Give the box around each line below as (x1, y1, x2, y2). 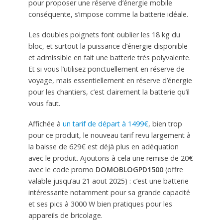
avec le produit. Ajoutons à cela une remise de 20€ (28, 153, 193, 163)
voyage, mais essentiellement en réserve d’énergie (28, 75, 192, 85)
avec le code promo (28, 164, 96, 174)
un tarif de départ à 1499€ (62, 118, 148, 128)
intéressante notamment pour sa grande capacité (28, 187, 190, 197)
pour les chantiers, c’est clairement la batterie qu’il (28, 87, 190, 97)
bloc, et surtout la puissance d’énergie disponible (28, 41, 188, 51)
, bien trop (148, 118, 182, 128)
